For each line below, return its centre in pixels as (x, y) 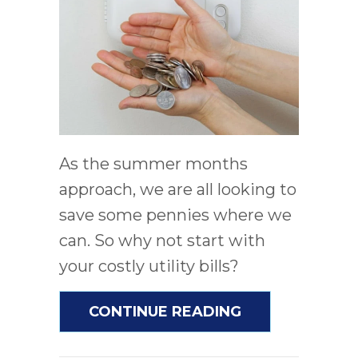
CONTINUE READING (165, 312)
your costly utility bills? (149, 267)
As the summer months (153, 164)
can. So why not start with (162, 241)
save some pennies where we (175, 215)
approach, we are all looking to (178, 190)
